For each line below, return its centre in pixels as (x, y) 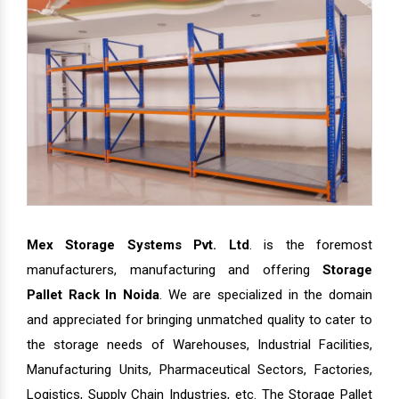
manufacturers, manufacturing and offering (175, 270)
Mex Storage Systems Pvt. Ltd (138, 245)
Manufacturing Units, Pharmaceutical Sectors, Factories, (199, 370)
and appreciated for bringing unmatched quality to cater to (199, 320)
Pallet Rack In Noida (93, 295)
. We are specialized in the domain (266, 295)
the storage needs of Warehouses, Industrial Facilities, (199, 345)
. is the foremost (311, 245)
